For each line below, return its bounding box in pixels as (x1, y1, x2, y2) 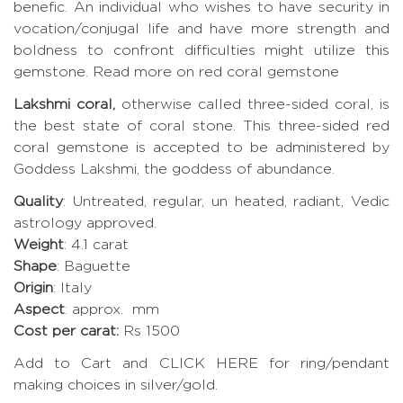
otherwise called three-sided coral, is (115, 96, 390, 112)
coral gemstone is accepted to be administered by (13, 139, 390, 156)
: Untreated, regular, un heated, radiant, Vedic (63, 193, 390, 210)
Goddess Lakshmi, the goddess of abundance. (13, 161, 335, 177)
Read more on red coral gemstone (93, 64, 339, 80)
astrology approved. (13, 215, 157, 231)
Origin (13, 280, 53, 296)
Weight (13, 237, 64, 253)
